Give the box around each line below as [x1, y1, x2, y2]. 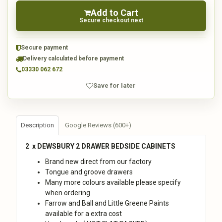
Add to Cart [90, 7, 138, 18]
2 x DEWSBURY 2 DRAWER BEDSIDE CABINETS [25, 142, 177, 150]
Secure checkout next [79, 17, 143, 24]
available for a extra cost [45, 209, 123, 218]
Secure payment [21, 44, 68, 52]
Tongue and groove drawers [45, 167, 133, 176]
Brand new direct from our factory [45, 157, 152, 166]
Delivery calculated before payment [23, 55, 124, 62]
